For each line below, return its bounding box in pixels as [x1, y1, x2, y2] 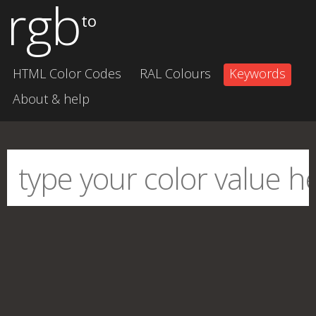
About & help [13, 90, 90, 107]
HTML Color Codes [13, 65, 121, 82]
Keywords [229, 65, 286, 82]
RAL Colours [140, 65, 211, 82]
